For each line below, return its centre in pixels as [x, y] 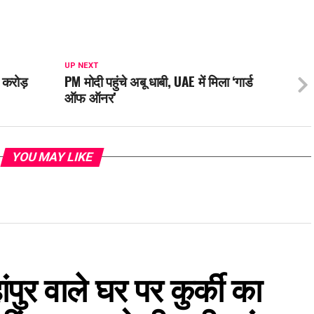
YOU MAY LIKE [52, 157]
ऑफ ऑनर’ [90, 97]
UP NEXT [81, 65]
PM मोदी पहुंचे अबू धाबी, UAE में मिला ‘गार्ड [158, 81]
